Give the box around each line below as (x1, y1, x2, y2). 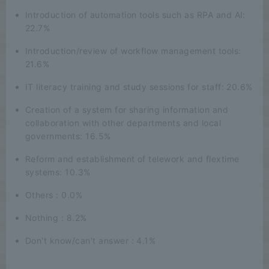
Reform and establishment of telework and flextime (25, 153, 240, 164)
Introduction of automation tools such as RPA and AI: (25, 9, 246, 20)
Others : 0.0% (25, 189, 83, 200)
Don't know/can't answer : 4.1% (25, 235, 156, 246)
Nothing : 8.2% (25, 212, 87, 223)
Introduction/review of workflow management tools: (25, 45, 241, 56)
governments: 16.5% (25, 130, 111, 141)
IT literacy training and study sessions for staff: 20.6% (25, 81, 253, 92)
